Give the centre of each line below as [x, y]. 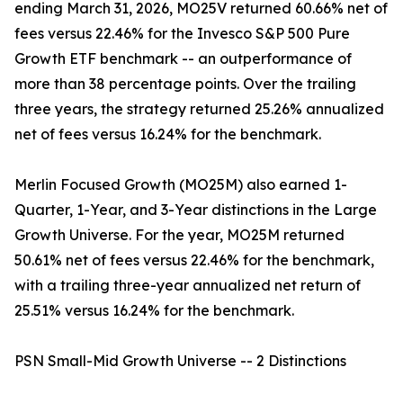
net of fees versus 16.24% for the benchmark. [168, 134]
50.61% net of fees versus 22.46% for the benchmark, [194, 260]
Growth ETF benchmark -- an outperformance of [183, 59]
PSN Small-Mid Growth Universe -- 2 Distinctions [180, 361]
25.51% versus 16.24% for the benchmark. [154, 311]
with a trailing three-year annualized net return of [188, 286]
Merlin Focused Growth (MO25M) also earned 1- [181, 185]
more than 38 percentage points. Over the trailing [185, 84]
